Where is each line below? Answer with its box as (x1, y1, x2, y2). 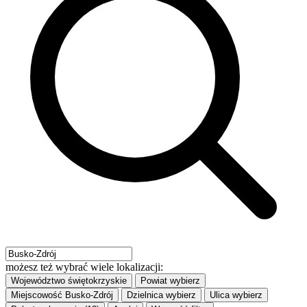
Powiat (140, 275, 167, 286)
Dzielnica (127, 289, 163, 300)
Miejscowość (11, 289, 62, 300)
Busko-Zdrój (65, 289, 113, 300)
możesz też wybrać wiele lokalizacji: (5, 260, 163, 273)
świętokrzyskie (68, 275, 127, 286)
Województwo (11, 275, 65, 286)
